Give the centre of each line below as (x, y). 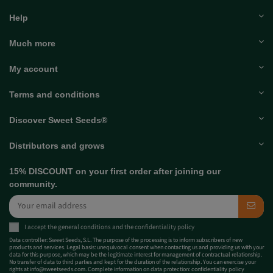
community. (33, 184)
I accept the (41, 227)
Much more (32, 43)
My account (34, 69)
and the (123, 227)
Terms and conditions (55, 94)
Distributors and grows (57, 145)
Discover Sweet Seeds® (58, 120)
